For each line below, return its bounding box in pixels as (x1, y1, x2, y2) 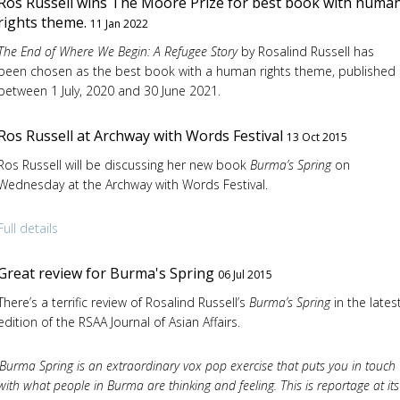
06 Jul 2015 (217, 266, 272, 282)
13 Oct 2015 (286, 129, 347, 145)
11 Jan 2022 (89, 16, 148, 32)
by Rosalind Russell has (240, 43, 374, 61)
